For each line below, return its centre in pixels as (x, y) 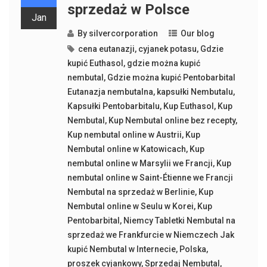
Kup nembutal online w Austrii (124, 135)
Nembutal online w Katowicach (126, 149)
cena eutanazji (106, 49)
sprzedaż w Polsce (128, 10)
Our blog (197, 34)
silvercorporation (123, 34)
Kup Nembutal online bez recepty (172, 121)
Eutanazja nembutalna (110, 92)
